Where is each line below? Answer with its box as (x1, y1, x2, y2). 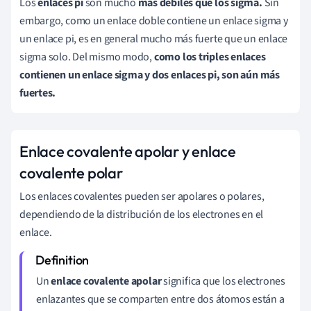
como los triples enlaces (153, 49, 266, 65)
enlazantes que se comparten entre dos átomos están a (36, 291, 285, 307)
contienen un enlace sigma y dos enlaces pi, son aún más (19, 67, 280, 83)
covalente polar (19, 162, 123, 183)
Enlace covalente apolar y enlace (19, 141, 236, 161)
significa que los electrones (161, 273, 285, 289)
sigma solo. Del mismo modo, (19, 49, 154, 65)
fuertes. (19, 85, 56, 101)
